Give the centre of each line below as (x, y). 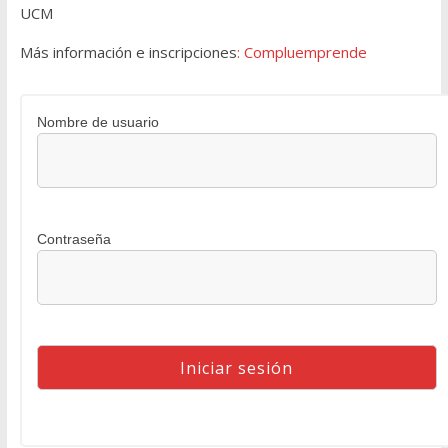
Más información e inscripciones (128, 52)
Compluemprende (305, 52)
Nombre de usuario (97, 122)
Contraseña (73, 239)
